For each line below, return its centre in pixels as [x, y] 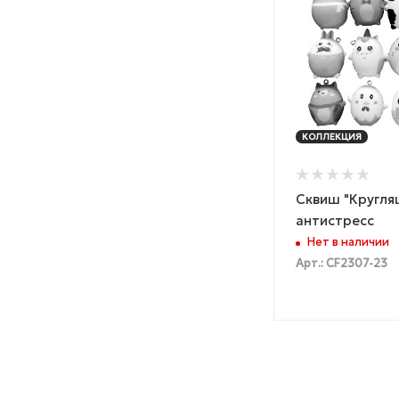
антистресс [335, 220]
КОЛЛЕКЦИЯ [332, 136]
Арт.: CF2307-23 [342, 264]
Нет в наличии [348, 243]
